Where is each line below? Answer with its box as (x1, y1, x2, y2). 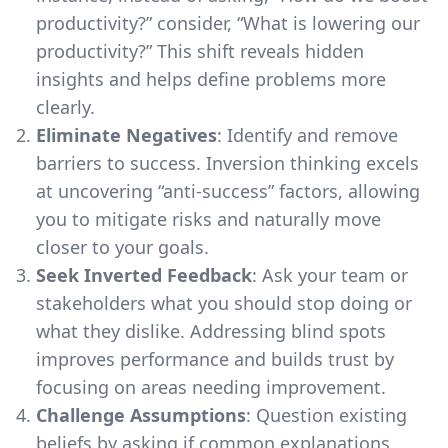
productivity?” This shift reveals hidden (36, 38, 364, 63)
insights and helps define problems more (36, 66, 386, 91)
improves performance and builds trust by (36, 346, 394, 371)
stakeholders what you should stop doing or (36, 290, 412, 315)
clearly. (36, 94, 95, 119)
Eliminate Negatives (36, 122, 217, 147)
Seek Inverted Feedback (36, 262, 252, 287)
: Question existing (246, 402, 407, 427)
